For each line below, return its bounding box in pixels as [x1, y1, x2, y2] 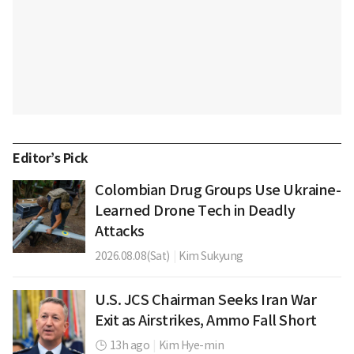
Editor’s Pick [13, 149, 88, 167]
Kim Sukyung [179, 248, 243, 263]
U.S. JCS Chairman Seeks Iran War [95, 290, 316, 309]
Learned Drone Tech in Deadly [95, 201, 295, 220]
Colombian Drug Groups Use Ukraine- [95, 180, 341, 199]
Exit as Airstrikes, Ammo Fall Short [95, 311, 317, 330]
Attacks [95, 221, 145, 240]
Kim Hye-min [158, 337, 224, 352]
